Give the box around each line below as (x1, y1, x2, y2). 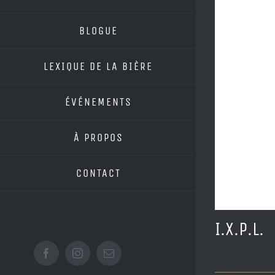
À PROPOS (73, 131, 123, 144)
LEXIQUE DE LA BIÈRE (44, 60, 153, 73)
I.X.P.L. (215, 218, 264, 240)
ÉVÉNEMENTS (64, 95, 132, 109)
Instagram (77, 252, 120, 263)
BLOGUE (79, 24, 118, 37)
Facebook (45, 252, 88, 263)
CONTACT (76, 166, 121, 180)
